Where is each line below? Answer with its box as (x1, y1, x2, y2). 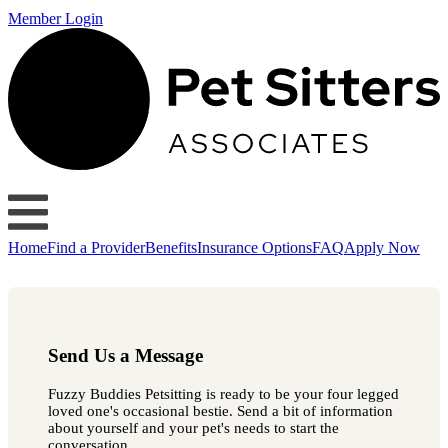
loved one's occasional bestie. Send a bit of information (48, 402, 393, 419)
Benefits (145, 238, 197, 256)
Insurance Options (197, 238, 312, 256)
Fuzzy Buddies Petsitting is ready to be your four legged (48, 385, 399, 402)
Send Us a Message (48, 345, 203, 367)
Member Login (8, 10, 103, 27)
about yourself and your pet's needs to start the (48, 419, 339, 436)
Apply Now (344, 238, 420, 256)
